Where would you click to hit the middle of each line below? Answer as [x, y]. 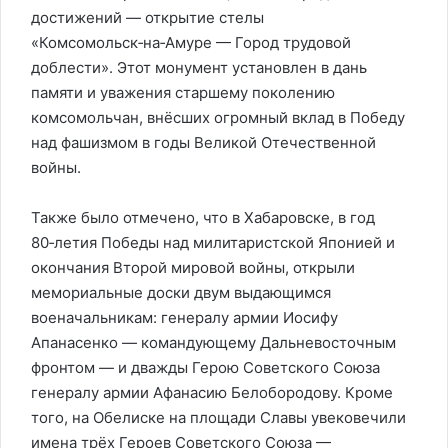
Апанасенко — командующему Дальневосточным [213, 342]
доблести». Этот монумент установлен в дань [199, 67]
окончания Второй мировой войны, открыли [193, 267]
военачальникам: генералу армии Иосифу [184, 317]
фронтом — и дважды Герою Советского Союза [205, 367]
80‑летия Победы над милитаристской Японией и [213, 242]
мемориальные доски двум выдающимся [181, 292]
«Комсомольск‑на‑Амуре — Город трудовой [191, 42]
